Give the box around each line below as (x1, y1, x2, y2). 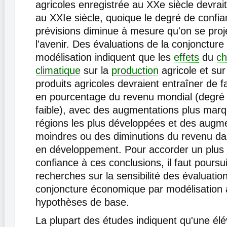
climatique (35, 65, 81, 77)
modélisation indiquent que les (35, 52, 174, 63)
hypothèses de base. (35, 197, 129, 208)
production (111, 65, 159, 77)
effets (174, 52, 199, 63)
